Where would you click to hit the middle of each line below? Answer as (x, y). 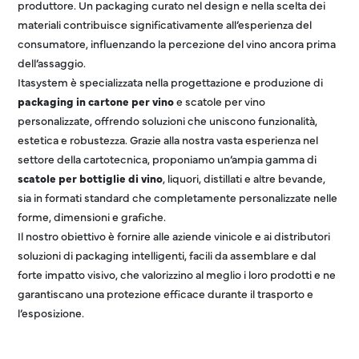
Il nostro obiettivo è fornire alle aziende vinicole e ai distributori (174, 236)
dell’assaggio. (52, 63)
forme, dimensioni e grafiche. (92, 216)
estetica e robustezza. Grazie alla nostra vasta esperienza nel (168, 139)
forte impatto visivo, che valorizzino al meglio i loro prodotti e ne (177, 274)
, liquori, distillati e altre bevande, (244, 178)
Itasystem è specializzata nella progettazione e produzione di (171, 82)
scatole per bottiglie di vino (91, 178)
